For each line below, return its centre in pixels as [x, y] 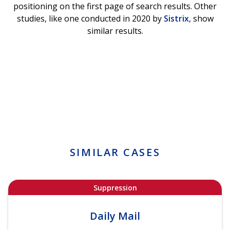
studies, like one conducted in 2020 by [90, 18]
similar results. [115, 31]
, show [201, 18]
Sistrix [176, 18]
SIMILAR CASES [115, 152]
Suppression [115, 187]
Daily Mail [115, 216]
